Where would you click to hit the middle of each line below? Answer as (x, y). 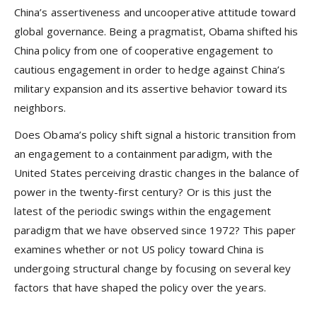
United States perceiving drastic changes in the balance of (157, 173)
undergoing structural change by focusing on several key (153, 269)
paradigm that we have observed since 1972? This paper (155, 230)
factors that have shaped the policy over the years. (140, 288)
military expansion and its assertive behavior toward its (151, 89)
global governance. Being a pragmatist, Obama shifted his (156, 31)
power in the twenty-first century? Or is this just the (143, 192)
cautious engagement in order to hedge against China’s (150, 70)
